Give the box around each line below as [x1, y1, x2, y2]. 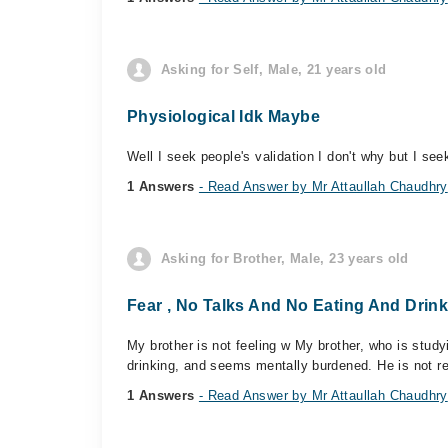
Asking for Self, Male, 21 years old [161, 62, 387, 77]
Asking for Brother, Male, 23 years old [161, 251, 409, 266]
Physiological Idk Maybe [127, 108, 320, 125]
